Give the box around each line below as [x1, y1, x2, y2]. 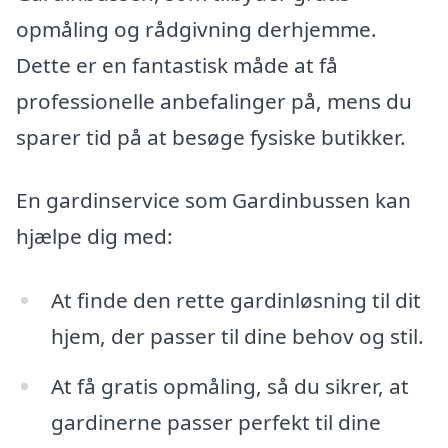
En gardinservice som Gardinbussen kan [16, 186, 411, 215]
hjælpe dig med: [16, 222, 173, 251]
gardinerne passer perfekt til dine [50, 408, 381, 437]
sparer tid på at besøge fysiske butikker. [16, 122, 406, 151]
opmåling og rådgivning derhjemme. [16, 14, 377, 43]
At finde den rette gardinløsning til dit [50, 286, 421, 315]
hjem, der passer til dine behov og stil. [50, 322, 424, 351]
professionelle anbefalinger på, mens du [16, 86, 412, 115]
